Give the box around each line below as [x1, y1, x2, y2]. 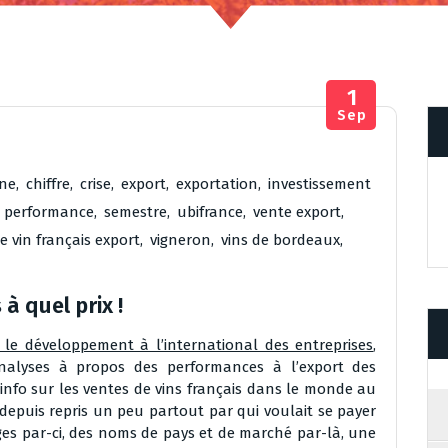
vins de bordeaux [221, 231, 340, 249]
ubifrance [177, 203, 243, 221]
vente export [253, 203, 341, 221]
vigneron [150, 231, 211, 249]
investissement [268, 175, 371, 193]
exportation [176, 175, 258, 193]
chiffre [26, 175, 70, 193]
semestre [104, 203, 167, 221]
